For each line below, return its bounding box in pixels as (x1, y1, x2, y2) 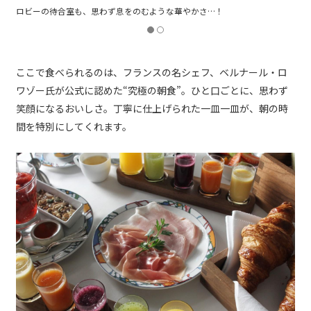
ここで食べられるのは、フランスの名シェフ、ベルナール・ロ (16, 65, 287, 79)
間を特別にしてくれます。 (16, 119, 132, 133)
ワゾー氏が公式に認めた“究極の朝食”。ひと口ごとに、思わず (16, 83, 288, 97)
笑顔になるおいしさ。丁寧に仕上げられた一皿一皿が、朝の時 (16, 101, 288, 115)
